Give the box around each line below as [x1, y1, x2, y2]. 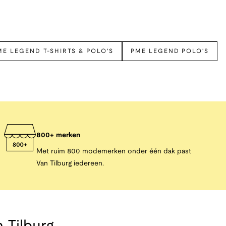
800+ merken [36, 132, 80, 139]
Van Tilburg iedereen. [36, 160, 104, 167]
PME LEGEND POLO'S [130, 48, 209, 54]
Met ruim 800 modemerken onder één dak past [36, 148, 191, 155]
